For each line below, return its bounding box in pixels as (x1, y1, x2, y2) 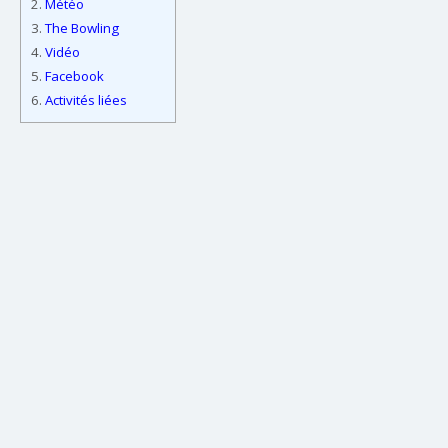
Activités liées (42, 91, 127, 110)
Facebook (42, 67, 104, 86)
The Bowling (42, 19, 119, 38)
